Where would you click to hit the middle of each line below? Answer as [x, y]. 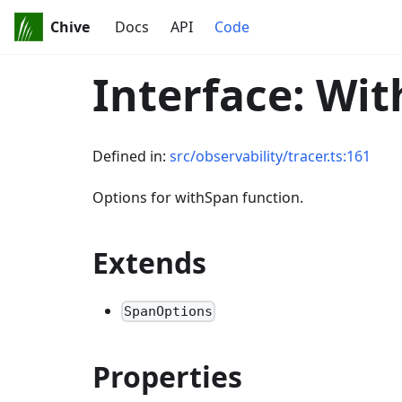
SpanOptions [169, 312]
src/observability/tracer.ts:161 [270, 156]
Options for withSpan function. [198, 197]
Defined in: [131, 156]
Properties [167, 377]
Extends [149, 262]
